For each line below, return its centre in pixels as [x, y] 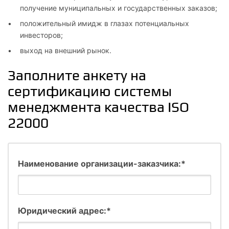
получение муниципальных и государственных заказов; [119, 8]
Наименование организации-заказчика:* [102, 163]
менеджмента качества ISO [98, 107]
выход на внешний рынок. [66, 50]
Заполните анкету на [77, 75]
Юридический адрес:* [64, 210]
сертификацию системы [90, 91]
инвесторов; [41, 35]
